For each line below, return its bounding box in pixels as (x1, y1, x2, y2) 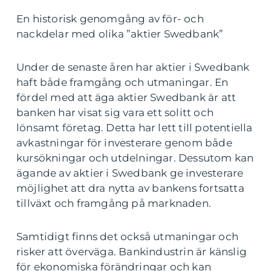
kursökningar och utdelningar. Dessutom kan (16, 152, 254, 165)
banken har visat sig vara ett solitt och (16, 106, 214, 119)
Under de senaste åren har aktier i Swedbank (16, 61, 250, 74)
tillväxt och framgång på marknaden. (16, 197, 212, 210)
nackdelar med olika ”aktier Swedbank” (16, 28, 224, 41)
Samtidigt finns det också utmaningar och (16, 230, 239, 243)
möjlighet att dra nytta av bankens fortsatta (16, 182, 244, 195)
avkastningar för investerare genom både (16, 137, 232, 149)
